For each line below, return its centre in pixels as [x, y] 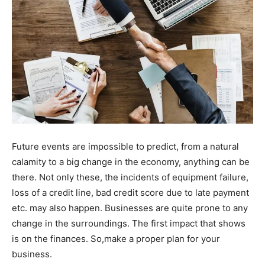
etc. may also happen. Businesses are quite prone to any [130, 208]
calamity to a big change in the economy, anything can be [131, 162]
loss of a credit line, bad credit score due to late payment [130, 193]
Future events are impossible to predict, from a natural [125, 147]
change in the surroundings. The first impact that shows [129, 224]
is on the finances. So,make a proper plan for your [116, 239]
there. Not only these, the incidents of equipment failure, [130, 177]
